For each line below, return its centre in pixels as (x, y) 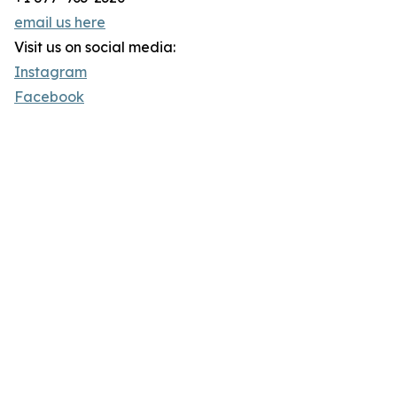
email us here (60, 23)
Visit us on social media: (95, 47)
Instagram (51, 72)
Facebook (49, 97)
